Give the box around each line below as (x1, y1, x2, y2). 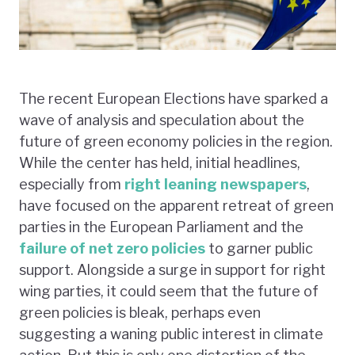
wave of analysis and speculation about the (19, 111, 304, 128)
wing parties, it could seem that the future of (19, 282, 319, 300)
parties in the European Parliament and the (19, 218, 303, 235)
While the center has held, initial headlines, (19, 154, 300, 171)
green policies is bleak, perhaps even (19, 303, 261, 321)
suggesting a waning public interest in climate (19, 325, 323, 342)
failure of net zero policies (19, 239, 205, 257)
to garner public (205, 239, 313, 257)
